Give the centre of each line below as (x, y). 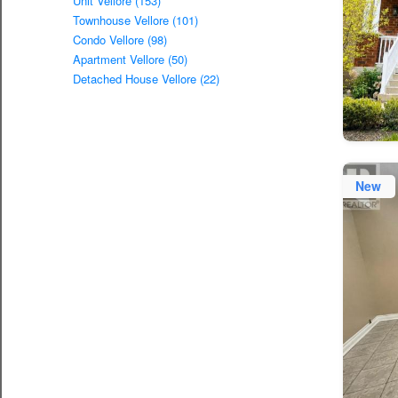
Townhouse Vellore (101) (135, 20)
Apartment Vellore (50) (130, 60)
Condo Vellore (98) (120, 40)
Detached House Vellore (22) (146, 79)
